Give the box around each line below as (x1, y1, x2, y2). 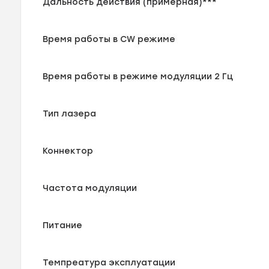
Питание (43, 220, 83, 231)
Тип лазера (43, 108, 97, 119)
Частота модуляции (43, 183, 138, 193)
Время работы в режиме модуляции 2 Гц (43, 71, 234, 82)
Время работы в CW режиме (43, 34, 176, 44)
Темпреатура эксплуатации (43, 257, 176, 268)
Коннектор (43, 145, 94, 156)
